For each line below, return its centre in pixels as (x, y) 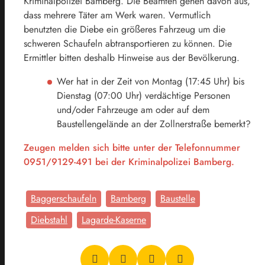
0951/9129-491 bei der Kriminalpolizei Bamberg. (129, 161)
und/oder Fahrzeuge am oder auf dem (133, 109)
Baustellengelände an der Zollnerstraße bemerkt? (154, 124)
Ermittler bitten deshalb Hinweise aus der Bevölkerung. (132, 57)
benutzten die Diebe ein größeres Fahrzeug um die (125, 29)
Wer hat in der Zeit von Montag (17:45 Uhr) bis (151, 81)
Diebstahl (49, 219)
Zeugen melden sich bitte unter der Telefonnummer (133, 147)
